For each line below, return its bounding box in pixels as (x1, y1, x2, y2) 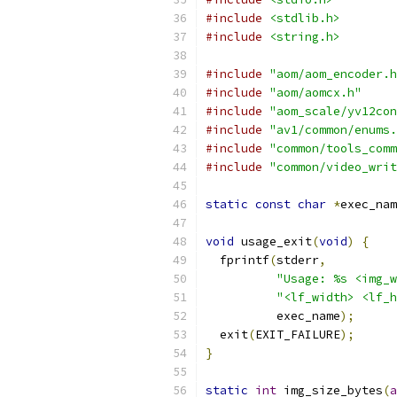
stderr (276, 253, 319, 268)
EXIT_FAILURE (255, 327, 340, 342)
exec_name (206, 308, 340, 323)
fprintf (206, 253, 269, 268)
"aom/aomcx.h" (269, 85, 362, 100)
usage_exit (234, 234, 312, 249)
